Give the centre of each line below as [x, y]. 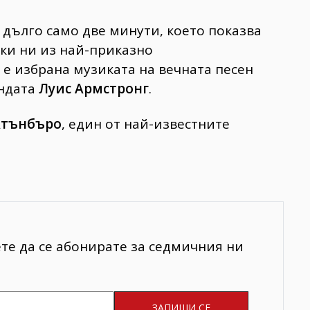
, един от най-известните [146, 124]
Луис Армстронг [94, 88]
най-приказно [104, 49]
